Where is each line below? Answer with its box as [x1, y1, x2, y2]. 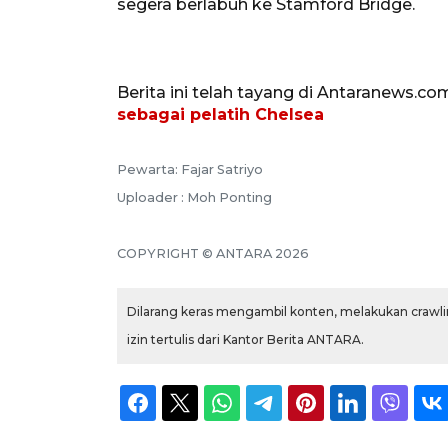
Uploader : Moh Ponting [117, 190, 272, 206]
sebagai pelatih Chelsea [117, 105, 324, 125]
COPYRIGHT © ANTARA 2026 [117, 246, 309, 262]
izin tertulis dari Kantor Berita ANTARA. [127, 332, 364, 348]
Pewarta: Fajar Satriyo [117, 162, 263, 178]
